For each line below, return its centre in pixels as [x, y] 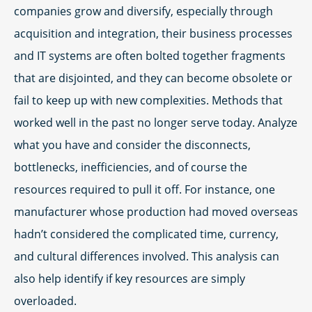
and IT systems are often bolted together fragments [150, 56]
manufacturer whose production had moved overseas [156, 212]
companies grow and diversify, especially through [143, 11]
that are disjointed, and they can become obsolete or [153, 78]
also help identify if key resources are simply [130, 279]
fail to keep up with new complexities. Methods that [148, 100]
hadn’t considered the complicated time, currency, [146, 234]
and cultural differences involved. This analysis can [147, 256]
